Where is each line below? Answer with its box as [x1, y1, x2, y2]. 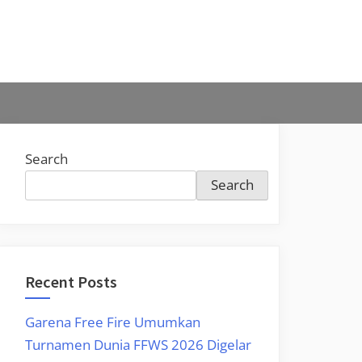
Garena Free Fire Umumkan [25, 312, 200, 331]
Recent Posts [25, 271, 117, 293]
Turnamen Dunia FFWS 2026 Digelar [25, 335, 251, 354]
